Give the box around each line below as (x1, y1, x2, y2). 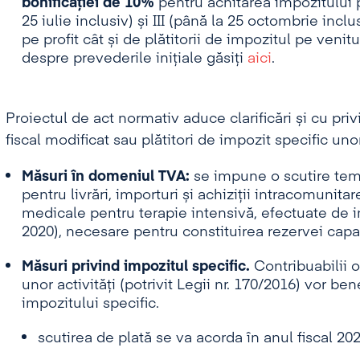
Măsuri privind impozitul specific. (21, 260, 250, 274)
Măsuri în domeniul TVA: (21, 170, 194, 184)
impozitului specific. (21, 297, 159, 311)
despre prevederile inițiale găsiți (21, 51, 247, 66)
